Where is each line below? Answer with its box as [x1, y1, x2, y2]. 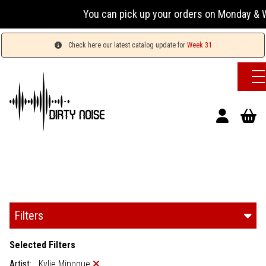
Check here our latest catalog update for [66, 41, 187, 49]
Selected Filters [9, 239, 75, 251]
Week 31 [186, 41, 212, 49]
